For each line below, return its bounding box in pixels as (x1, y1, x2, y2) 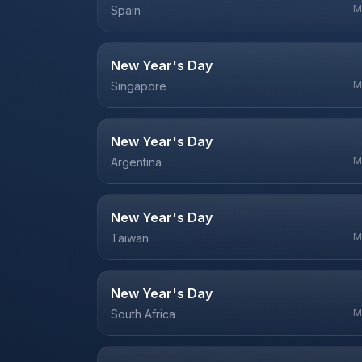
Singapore (111, 79, 166, 93)
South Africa (111, 307, 175, 321)
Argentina (111, 155, 162, 169)
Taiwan (111, 231, 149, 245)
